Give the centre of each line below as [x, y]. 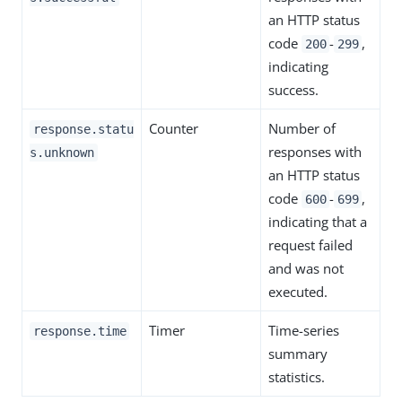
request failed [310, 245]
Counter [174, 128]
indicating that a [318, 221]
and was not [306, 268]
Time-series [304, 330]
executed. [298, 291]
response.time [79, 331]
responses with [315, 151]
